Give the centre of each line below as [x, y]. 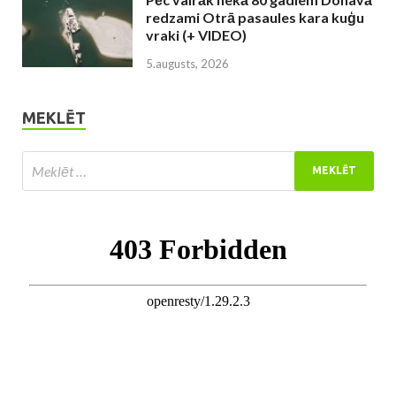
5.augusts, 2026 [187, 63]
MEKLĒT [54, 117]
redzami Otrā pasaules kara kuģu [255, 17]
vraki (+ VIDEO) [196, 34]
